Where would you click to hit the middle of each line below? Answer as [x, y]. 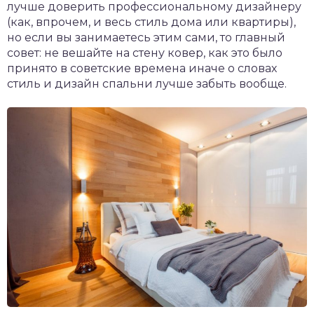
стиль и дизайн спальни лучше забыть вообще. [147, 84]
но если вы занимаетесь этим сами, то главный [146, 38]
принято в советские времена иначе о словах [142, 69]
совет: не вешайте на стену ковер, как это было [145, 53]
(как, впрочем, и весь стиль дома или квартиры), [151, 22]
